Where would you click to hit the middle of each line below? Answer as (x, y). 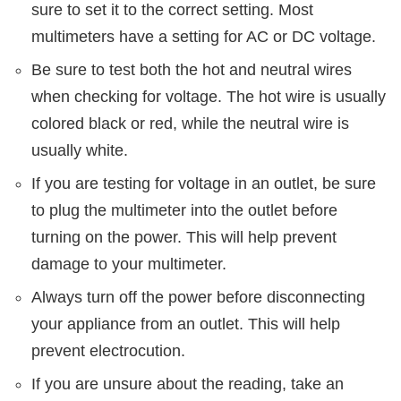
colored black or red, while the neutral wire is (190, 124)
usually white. (80, 151)
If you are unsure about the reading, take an (188, 384)
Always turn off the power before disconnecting (198, 298)
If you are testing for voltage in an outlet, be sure (204, 184)
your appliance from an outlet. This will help (186, 324)
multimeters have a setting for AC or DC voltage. (204, 37)
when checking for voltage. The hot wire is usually (209, 97)
